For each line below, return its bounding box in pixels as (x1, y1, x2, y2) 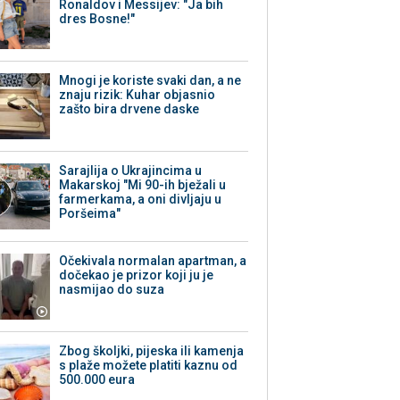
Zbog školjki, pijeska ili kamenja (59, 344, 245, 359)
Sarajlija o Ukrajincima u (59, 163, 203, 179)
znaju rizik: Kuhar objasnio (59, 87, 216, 103)
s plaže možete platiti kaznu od (59, 358, 238, 373)
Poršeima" (59, 206, 121, 221)
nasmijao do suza (59, 282, 165, 297)
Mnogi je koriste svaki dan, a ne (59, 73, 242, 88)
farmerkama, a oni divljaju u (59, 192, 222, 207)
